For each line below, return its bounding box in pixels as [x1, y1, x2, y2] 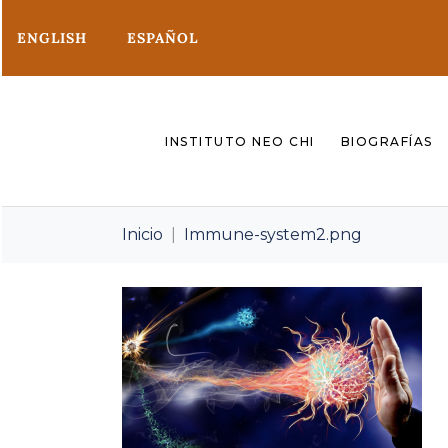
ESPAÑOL [127, 29, 198, 47]
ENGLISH [17, 29, 87, 47]
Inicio [122, 225, 163, 245]
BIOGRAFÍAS [340, 133, 433, 149]
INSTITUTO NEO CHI [165, 133, 315, 149]
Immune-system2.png [184, 225, 362, 245]
